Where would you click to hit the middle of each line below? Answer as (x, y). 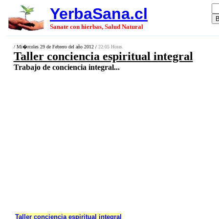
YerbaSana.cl (99, 14)
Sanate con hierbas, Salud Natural (97, 27)
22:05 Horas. (111, 47)
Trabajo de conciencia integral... (66, 67)
